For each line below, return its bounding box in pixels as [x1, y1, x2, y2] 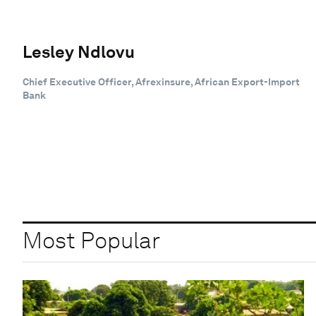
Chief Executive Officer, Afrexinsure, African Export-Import [23, 75, 300, 87]
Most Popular [23, 226, 160, 255]
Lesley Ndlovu [23, 41, 135, 62]
